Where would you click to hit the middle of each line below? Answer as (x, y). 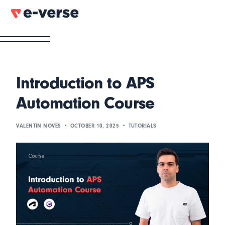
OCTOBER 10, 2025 (95, 126)
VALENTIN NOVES (39, 126)
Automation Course (85, 103)
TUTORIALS (142, 126)
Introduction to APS (85, 83)
